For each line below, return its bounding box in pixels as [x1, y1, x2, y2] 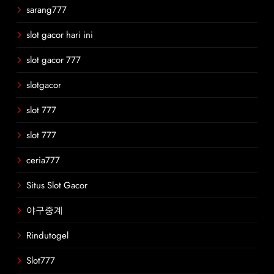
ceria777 [26, 154, 60, 167]
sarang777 [26, 3, 67, 17]
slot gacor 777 [26, 53, 81, 67]
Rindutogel [26, 229, 68, 242]
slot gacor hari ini [26, 28, 93, 42]
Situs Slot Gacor [26, 179, 87, 192]
